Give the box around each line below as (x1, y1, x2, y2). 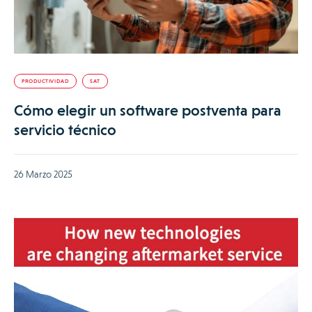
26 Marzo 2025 (14, 169, 72, 180)
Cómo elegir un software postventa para (14, 102, 281, 120)
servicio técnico (14, 121, 116, 139)
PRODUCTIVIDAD (22, 78, 70, 85)
